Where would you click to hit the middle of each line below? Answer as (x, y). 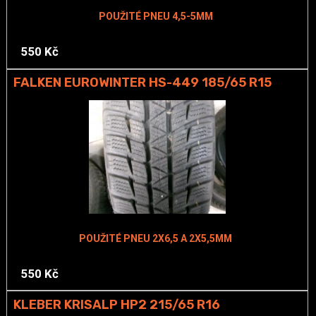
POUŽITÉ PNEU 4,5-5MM (156, 17)
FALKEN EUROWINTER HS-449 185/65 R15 (142, 83)
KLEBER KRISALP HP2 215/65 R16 (116, 305)
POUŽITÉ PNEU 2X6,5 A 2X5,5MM (156, 238)
